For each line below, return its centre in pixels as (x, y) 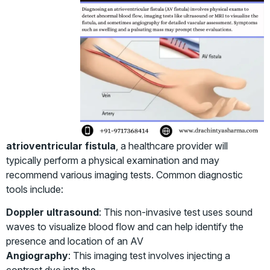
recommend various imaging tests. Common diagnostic (124, 174)
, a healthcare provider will (172, 146)
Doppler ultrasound (52, 212)
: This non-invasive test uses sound (176, 212)
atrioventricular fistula (61, 146)
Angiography (37, 256)
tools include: (35, 189)
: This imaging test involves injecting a (149, 256)
